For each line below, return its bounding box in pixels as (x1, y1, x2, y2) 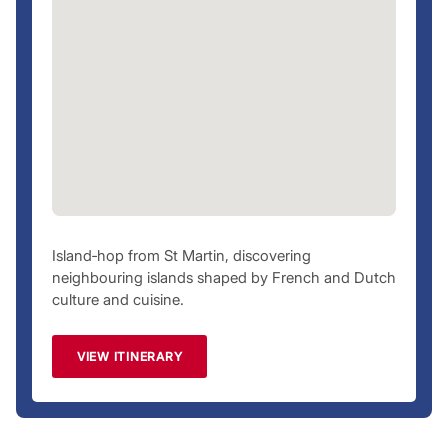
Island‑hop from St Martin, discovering (51, 245, 311, 265)
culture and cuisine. (51, 289, 184, 309)
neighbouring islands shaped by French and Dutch (51, 267, 396, 287)
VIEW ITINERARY (76, 348, 183, 364)
